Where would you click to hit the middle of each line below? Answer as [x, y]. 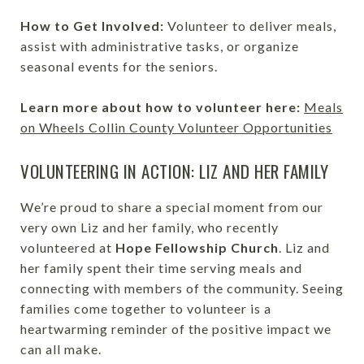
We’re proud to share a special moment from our [172, 207]
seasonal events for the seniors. [119, 66]
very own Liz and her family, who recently [149, 227]
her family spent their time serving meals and [161, 268]
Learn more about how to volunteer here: [160, 107]
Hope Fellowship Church [197, 247]
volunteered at [68, 247]
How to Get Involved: [92, 26]
